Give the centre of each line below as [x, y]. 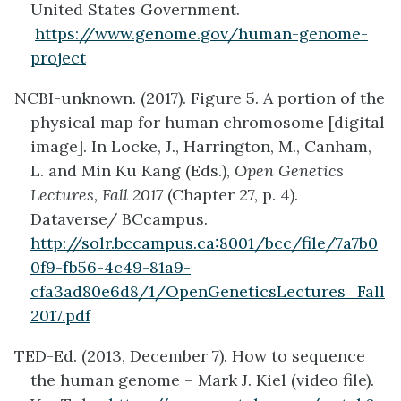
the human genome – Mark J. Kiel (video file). [202, 380]
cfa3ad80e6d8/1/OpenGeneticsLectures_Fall [208, 292]
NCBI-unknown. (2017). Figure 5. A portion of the [200, 98]
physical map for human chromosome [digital [208, 123]
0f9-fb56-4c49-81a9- [111, 268]
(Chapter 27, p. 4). [230, 195]
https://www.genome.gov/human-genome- [201, 34]
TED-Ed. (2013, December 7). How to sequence [190, 356]
